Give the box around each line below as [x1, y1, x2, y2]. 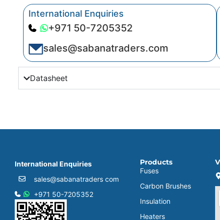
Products [140, 157, 173, 166]
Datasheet [30, 73, 68, 83]
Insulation [140, 196, 171, 205]
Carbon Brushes [140, 181, 192, 190]
